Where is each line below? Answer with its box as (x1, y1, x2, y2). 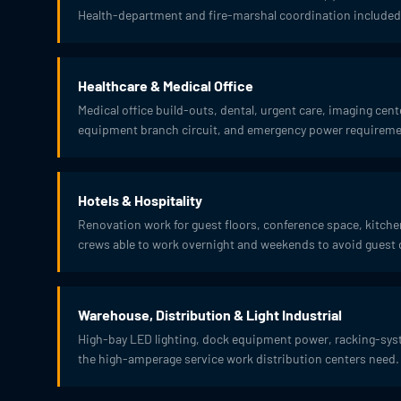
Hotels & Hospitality (78, 192, 202, 209)
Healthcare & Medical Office (78, 77, 253, 94)
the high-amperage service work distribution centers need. (78, 351, 399, 366)
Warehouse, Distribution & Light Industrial (78, 306, 342, 323)
